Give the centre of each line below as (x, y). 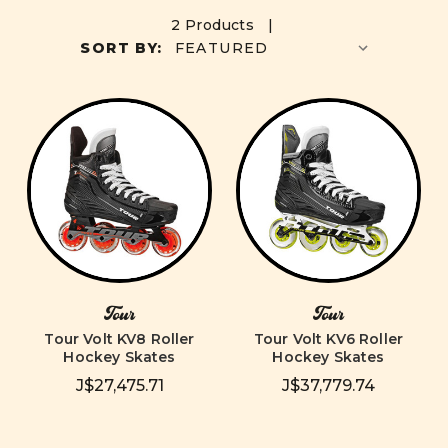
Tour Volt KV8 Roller (119, 339)
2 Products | (222, 25)
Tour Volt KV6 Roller (328, 339)
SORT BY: (121, 47)
